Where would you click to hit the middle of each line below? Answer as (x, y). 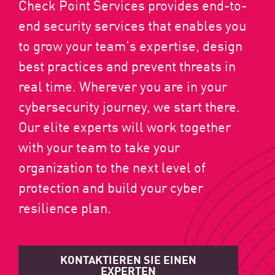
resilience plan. (65, 207)
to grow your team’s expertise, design (130, 45)
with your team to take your (99, 146)
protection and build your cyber (111, 187)
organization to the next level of (112, 167)
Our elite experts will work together (125, 126)
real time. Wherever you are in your (123, 86)
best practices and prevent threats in (127, 65)
